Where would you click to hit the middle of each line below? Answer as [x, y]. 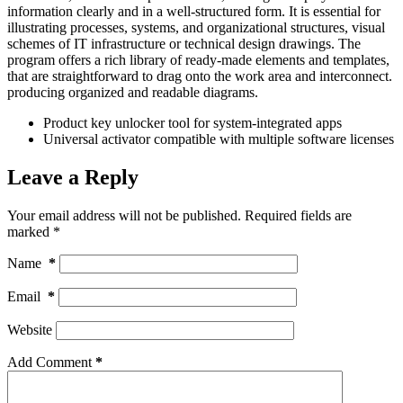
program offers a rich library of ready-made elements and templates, [198, 60]
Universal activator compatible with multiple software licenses [219, 139]
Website [30, 330]
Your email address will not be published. [124, 216]
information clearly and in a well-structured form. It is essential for [194, 12]
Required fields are [298, 216]
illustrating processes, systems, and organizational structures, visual [196, 28]
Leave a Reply [73, 178]
